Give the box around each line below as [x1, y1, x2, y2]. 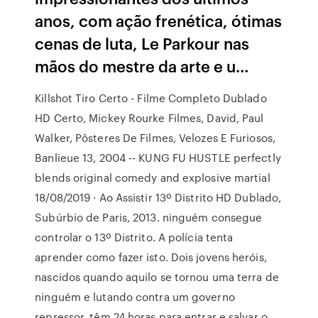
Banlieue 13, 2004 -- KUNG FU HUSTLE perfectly [35, 150, 281, 165]
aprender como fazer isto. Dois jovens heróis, [35, 249, 267, 265]
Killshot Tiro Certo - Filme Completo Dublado [35, 90, 267, 106]
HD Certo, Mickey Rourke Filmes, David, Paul [35, 110, 264, 126]
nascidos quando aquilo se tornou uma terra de [35, 269, 279, 285]
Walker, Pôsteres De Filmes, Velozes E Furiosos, [35, 130, 275, 146]
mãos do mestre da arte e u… [35, 55, 250, 77]
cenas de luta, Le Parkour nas [35, 32, 250, 54]
